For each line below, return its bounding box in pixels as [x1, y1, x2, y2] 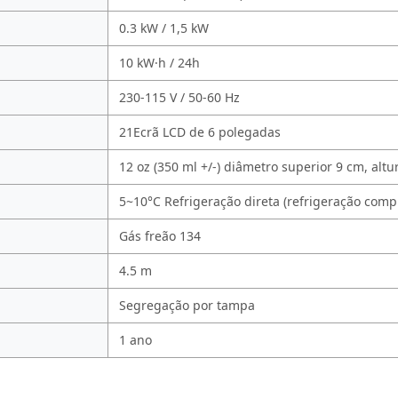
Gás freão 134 [119, 227, 201, 245]
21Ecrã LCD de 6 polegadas [119, 123, 281, 141]
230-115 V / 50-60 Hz [119, 89, 240, 107]
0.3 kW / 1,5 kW [119, 20, 209, 37]
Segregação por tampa [119, 297, 255, 314]
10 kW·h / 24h [119, 54, 200, 72]
